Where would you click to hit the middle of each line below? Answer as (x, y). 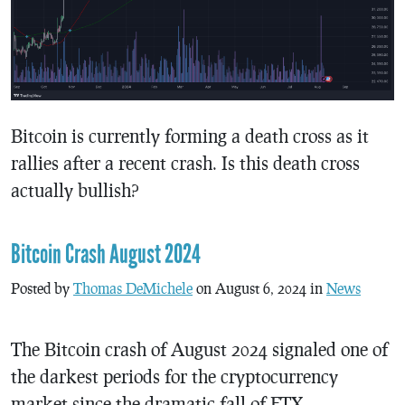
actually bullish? (75, 190)
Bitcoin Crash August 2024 (106, 255)
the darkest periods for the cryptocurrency (174, 377)
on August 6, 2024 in (259, 288)
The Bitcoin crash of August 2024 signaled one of (199, 349)
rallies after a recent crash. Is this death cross (185, 163)
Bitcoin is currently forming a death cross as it (190, 136)
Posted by (42, 288)
